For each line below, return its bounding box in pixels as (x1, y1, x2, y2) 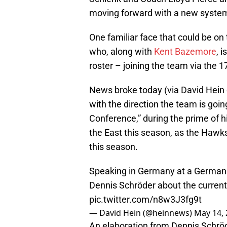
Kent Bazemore (154, 46, 216, 57)
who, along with (89, 46, 154, 57)
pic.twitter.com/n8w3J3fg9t (89, 194, 202, 205)
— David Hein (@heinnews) (89, 207, 194, 219)
